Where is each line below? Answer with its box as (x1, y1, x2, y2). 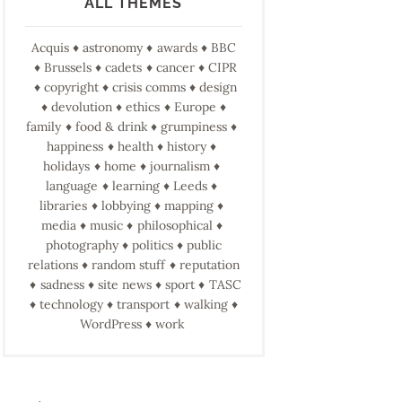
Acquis (31, 39, 69, 57)
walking (183, 296, 228, 313)
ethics (126, 99, 161, 116)
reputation (179, 257, 240, 274)
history (167, 138, 207, 155)
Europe (173, 99, 216, 116)
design (199, 79, 238, 96)
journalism (150, 158, 211, 175)
